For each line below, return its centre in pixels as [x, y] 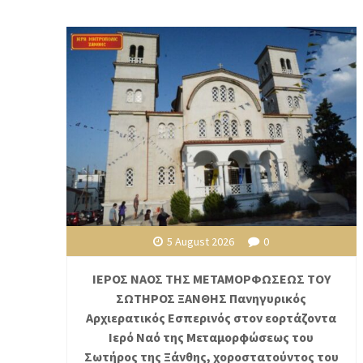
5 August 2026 [201, 241]
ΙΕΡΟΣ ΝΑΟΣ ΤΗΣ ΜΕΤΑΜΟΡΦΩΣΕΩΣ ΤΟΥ [211, 278]
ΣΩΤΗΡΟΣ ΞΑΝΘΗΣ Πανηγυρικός [211, 298]
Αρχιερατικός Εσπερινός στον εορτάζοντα [211, 317]
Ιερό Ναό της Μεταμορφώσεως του [211, 337]
